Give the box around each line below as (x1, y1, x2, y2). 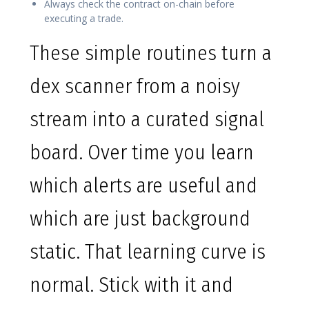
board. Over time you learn (30, 140, 254, 166)
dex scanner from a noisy (30, 74, 240, 99)
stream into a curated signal (30, 107, 264, 132)
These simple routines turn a (30, 41, 272, 66)
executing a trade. (44, 12, 123, 26)
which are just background (30, 206, 250, 232)
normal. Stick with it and (30, 272, 233, 298)
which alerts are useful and (30, 173, 257, 199)
